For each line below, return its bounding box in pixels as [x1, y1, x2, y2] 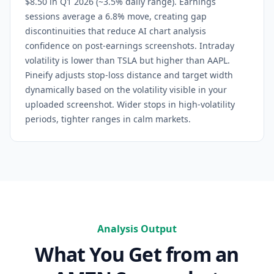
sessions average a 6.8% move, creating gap [25, 10, 207, 22]
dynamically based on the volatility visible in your [25, 84, 227, 95]
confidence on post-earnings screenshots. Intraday [25, 40, 234, 51]
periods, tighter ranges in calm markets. [25, 113, 191, 125]
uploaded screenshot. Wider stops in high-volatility [25, 98, 235, 110]
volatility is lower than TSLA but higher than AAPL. [25, 54, 230, 66]
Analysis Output [97, 222, 177, 235]
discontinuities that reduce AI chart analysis [25, 25, 206, 37]
